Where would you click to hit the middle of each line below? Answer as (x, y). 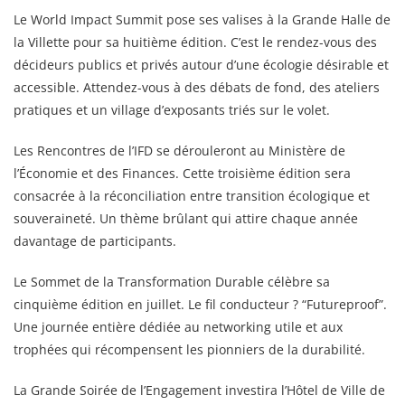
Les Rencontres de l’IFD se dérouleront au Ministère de (179, 150)
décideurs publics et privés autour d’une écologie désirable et (201, 64)
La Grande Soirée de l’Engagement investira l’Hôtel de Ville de (199, 390)
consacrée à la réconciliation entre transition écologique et (192, 195)
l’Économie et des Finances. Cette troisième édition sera (182, 173)
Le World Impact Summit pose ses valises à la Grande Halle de (202, 19)
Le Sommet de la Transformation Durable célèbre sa (172, 281)
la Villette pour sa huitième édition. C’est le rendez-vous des (195, 42)
